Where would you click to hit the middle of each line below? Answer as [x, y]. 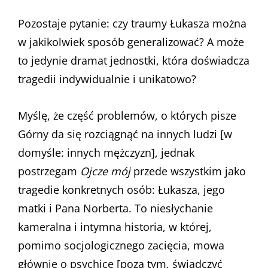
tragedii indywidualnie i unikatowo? [107, 79]
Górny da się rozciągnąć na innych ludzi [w [125, 134]
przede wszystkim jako [188, 171]
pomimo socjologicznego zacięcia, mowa [121, 245]
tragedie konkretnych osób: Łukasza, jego [121, 189]
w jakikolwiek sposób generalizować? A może [131, 42]
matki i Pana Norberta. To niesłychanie [115, 208]
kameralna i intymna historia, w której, [115, 226]
